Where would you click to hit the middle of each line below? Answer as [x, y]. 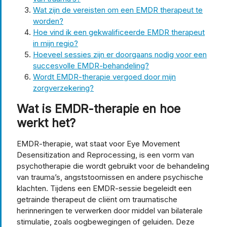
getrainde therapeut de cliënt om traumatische [97, 199]
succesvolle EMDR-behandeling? [91, 65]
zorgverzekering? [63, 88]
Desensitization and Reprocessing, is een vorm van [105, 155]
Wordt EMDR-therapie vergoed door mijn [104, 77]
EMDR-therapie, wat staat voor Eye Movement [98, 143]
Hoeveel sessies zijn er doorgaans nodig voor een [120, 54]
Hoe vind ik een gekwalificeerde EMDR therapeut [119, 32]
